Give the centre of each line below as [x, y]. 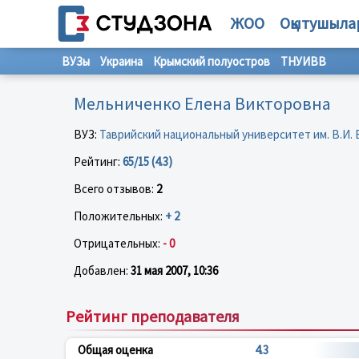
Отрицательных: [118, 243]
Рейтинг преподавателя [153, 316]
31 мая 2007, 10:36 [174, 270]
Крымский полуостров [212, 61]
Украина [121, 61]
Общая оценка [115, 349]
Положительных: [119, 216]
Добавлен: [102, 270]
